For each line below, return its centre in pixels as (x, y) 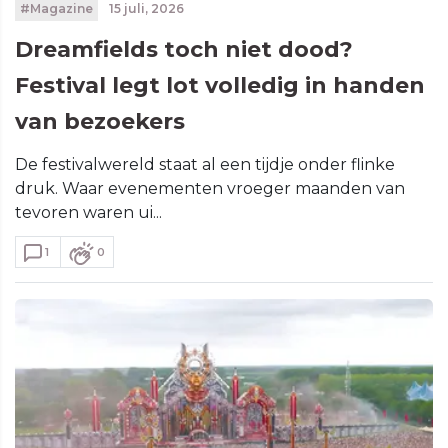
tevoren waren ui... (88, 212)
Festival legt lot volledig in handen (220, 85)
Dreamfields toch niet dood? (184, 49)
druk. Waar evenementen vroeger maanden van (210, 188)
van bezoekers (100, 121)
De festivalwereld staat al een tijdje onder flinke (205, 164)
